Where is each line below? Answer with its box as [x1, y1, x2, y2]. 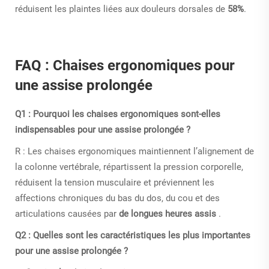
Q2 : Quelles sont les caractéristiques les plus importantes [15, 229, 250, 241]
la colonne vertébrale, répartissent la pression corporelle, [15, 161, 243, 172]
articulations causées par [15, 208, 119, 219]
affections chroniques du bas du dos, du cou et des [15, 192, 220, 204]
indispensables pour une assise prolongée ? [15, 124, 190, 135]
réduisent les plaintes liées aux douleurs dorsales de [15, 3, 228, 14]
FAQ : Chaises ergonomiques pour [15, 56, 235, 74]
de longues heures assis [119, 208, 219, 219]
